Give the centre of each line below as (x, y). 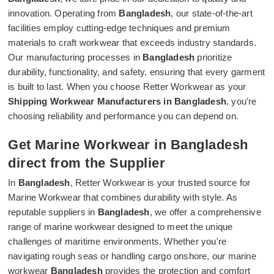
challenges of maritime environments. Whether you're (117, 241)
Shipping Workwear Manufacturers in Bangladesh (117, 101)
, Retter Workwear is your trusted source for (160, 183)
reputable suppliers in (53, 212)
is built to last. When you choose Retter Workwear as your (127, 87)
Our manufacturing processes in (76, 57)
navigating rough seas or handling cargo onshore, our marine (132, 256)
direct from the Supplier (87, 163)
